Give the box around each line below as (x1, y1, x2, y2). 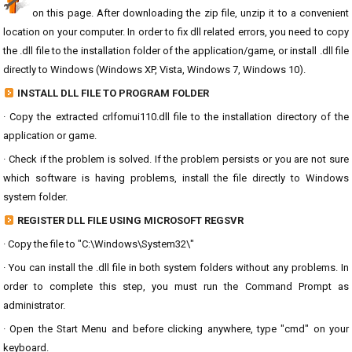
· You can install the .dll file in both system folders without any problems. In (3, 262, 349, 273)
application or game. (3, 130, 97, 141)
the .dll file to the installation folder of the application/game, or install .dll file (3, 45, 349, 57)
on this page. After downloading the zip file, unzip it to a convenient (32, 7, 349, 19)
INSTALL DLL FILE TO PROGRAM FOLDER (17, 87, 209, 99)
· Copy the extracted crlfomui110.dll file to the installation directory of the (3, 111, 349, 123)
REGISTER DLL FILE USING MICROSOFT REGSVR (17, 214, 244, 226)
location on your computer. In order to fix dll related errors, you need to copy (3, 26, 349, 38)
